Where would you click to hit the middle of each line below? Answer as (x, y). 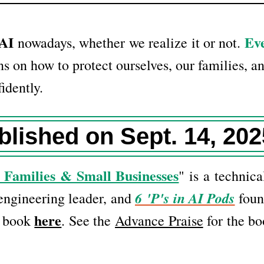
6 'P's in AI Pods (185, 198)
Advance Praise (159, 221)
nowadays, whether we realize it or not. (129, 43)
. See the (88, 221)
